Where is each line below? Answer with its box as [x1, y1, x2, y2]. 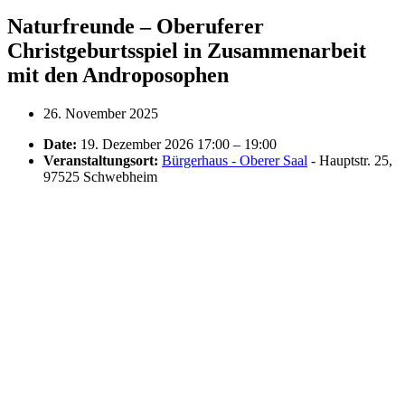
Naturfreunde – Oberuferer [7, 14, 264, 38]
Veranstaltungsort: [43, 152, 158, 168]
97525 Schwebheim [43, 168, 157, 184]
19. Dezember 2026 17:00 [80, 136, 230, 152]
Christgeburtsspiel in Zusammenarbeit [7, 38, 366, 62]
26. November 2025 [43, 105, 158, 121]
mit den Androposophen [7, 62, 229, 87]
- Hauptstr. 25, [307, 152, 392, 168]
